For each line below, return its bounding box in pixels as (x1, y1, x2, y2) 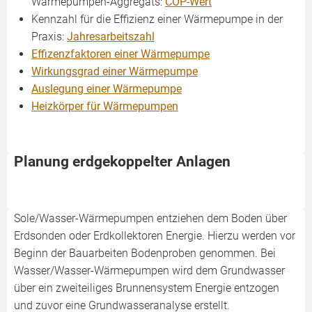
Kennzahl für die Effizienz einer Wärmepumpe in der (31, 13, 283, 26)
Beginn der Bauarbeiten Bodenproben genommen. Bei (14, 247, 276, 260)
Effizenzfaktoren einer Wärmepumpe (31, 47, 210, 61)
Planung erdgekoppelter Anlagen (14, 153, 231, 170)
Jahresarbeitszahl (67, 30, 155, 43)
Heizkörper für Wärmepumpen (31, 100, 178, 113)
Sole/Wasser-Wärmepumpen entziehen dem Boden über (14, 212, 287, 225)
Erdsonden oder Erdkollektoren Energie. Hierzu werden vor (14, 229, 295, 242)
